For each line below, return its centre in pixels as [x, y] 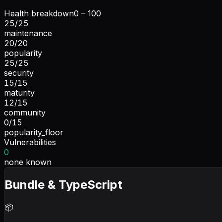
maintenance [28, 33]
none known [28, 162]
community [25, 112]
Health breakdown [39, 13]
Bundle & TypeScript [63, 184]
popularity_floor [34, 132]
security [19, 73]
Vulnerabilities [30, 142]
